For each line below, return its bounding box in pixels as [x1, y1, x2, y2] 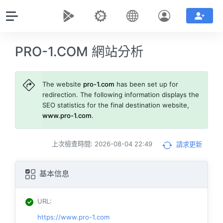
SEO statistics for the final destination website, [42, 101, 190, 110]
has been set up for [114, 80, 179, 89]
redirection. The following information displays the [42, 91, 200, 99]
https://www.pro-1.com [37, 213, 110, 221]
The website [42, 80, 84, 89]
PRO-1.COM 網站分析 [15, 43, 143, 59]
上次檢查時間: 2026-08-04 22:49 [51, 140, 152, 148]
